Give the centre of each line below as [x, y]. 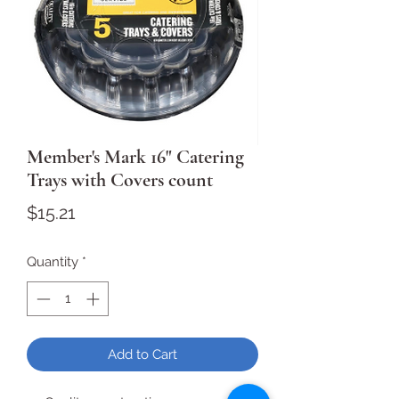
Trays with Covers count [120, 180]
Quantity [53, 262]
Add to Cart [142, 354]
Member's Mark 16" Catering [135, 157]
